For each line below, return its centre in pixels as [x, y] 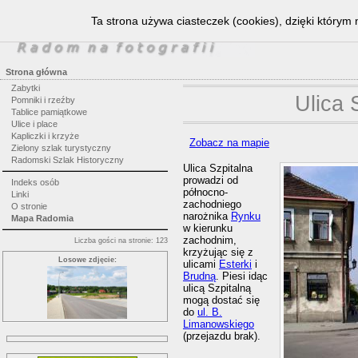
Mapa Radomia [42, 218]
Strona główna [36, 72]
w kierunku [207, 229]
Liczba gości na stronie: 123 [121, 240]
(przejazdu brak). [221, 336]
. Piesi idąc [241, 276]
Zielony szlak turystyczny [61, 148]
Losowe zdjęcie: [87, 259]
